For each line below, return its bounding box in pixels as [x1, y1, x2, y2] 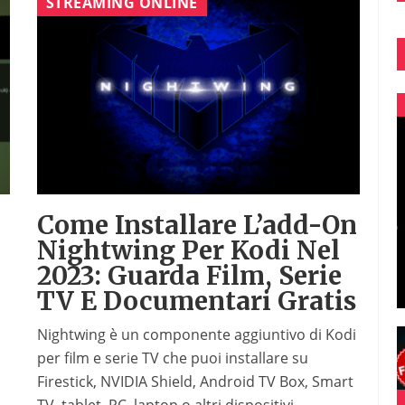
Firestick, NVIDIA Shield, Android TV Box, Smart [36, 372, 353, 392]
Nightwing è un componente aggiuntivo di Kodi [36, 325, 356, 345]
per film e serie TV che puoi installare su [36, 348, 308, 369]
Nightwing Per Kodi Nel [36, 234, 340, 268]
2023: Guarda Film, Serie [36, 259, 342, 293]
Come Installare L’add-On [36, 209, 357, 242]
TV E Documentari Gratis [36, 285, 356, 318]
